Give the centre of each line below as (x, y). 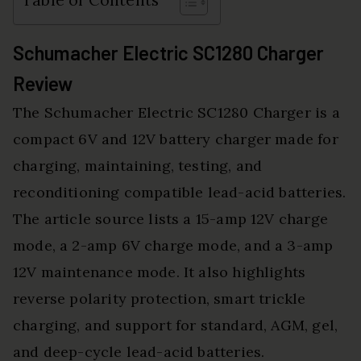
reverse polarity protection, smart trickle (160, 299)
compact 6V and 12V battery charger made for (176, 139)
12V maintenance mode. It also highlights (160, 272)
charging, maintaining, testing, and (138, 166)
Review (43, 84)
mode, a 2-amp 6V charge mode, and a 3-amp (173, 246)
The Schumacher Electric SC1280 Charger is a (176, 113)
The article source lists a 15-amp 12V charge (170, 219)
